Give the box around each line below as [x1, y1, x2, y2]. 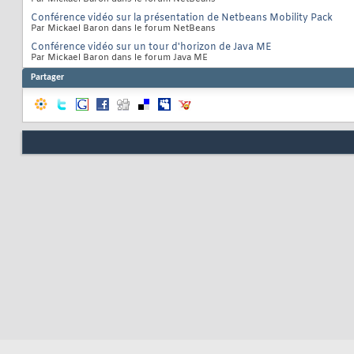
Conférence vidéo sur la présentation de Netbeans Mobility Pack [31, 12, 333, 25]
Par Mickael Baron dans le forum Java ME [31, 52, 208, 64]
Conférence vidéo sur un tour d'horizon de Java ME [31, 41, 272, 55]
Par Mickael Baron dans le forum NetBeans [31, 23, 216, 35]
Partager [31, 73, 64, 83]
